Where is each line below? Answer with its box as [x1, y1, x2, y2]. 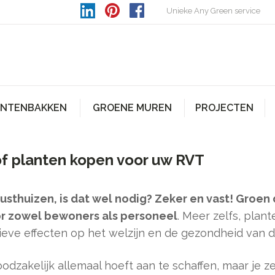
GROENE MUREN [92, 102, 172, 114]
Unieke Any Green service [166, 6, 260, 15]
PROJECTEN [195, 102, 254, 114]
